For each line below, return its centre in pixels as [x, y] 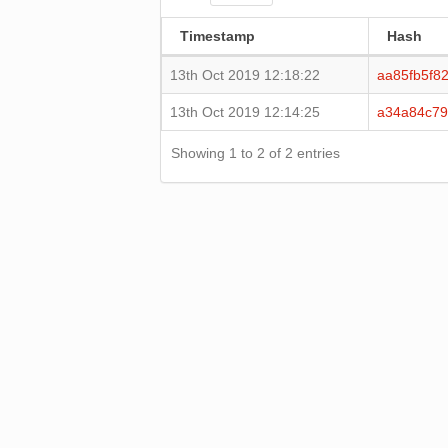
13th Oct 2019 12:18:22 [245, 75]
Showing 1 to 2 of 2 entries [256, 153]
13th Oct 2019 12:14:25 [245, 112]
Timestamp [218, 36]
